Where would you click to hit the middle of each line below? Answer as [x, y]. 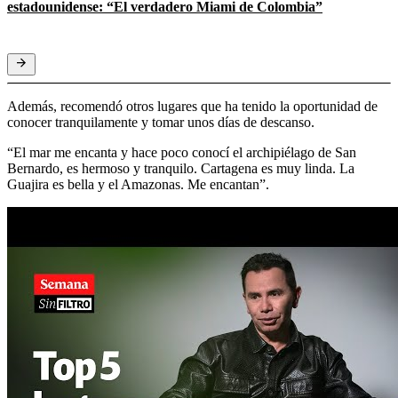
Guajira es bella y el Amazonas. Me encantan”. [138, 184]
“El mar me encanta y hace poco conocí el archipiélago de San [182, 152]
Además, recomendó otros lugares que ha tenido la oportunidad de [192, 106]
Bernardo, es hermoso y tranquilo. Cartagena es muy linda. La [181, 168]
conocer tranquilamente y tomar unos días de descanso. [161, 122]
